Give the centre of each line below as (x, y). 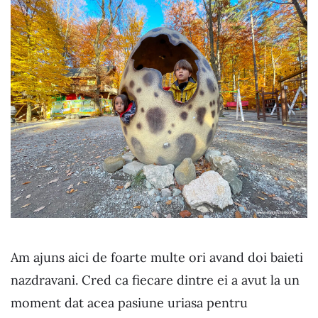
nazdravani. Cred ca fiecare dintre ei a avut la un (155, 280)
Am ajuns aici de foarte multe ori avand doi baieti (157, 257)
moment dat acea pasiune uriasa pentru (129, 302)
